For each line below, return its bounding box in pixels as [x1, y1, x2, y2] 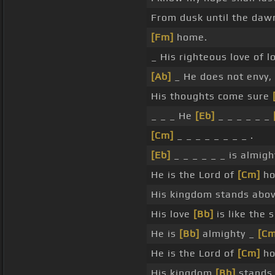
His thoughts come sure [151, 90, 273, 103]
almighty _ [199, 228, 258, 240]
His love [151, 208, 193, 220]
